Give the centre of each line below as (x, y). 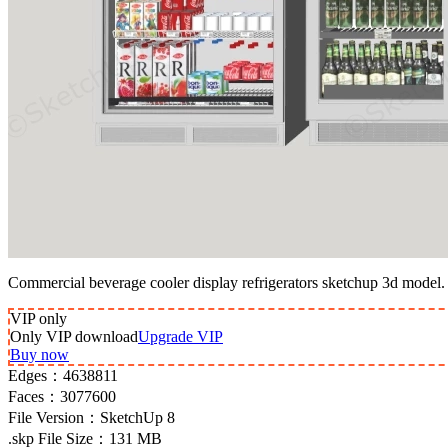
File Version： (54, 417)
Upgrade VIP (180, 336)
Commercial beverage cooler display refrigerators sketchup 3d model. (226, 282)
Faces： (34, 396)
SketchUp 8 (137, 417)
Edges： (35, 375)
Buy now (39, 354)
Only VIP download (74, 336)
